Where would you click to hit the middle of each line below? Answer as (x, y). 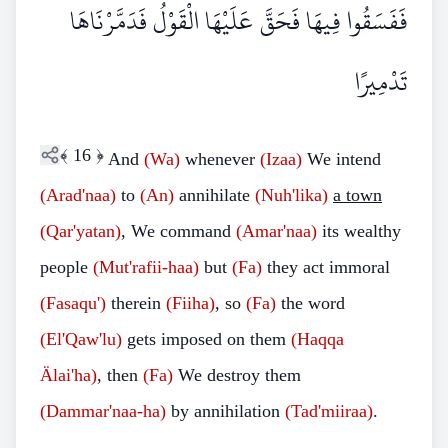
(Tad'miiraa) (329, 411)
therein (136, 303)
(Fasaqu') (73, 303)
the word (310, 303)
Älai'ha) (68, 375)
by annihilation (225, 411)
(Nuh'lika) (291, 195)
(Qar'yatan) (80, 231)
